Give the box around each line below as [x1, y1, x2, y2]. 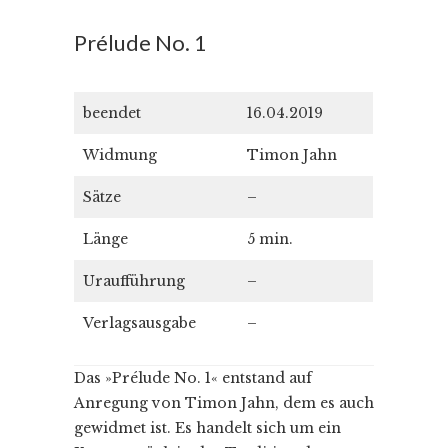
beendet [83, 103, 141, 122]
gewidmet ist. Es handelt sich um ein [74, 418, 341, 437]
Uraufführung [83, 271, 185, 290]
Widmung [83, 145, 157, 164]
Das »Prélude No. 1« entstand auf [74, 368, 312, 387]
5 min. [247, 229, 293, 248]
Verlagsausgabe [83, 313, 196, 332]
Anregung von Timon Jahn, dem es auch [74, 393, 374, 412]
